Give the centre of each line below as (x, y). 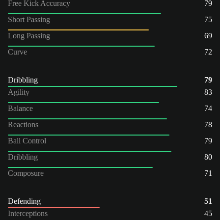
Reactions (23, 124)
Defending (24, 201)
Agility (19, 92)
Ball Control (27, 140)
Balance (20, 108)
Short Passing (29, 19)
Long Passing (29, 35)
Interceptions (28, 213)
